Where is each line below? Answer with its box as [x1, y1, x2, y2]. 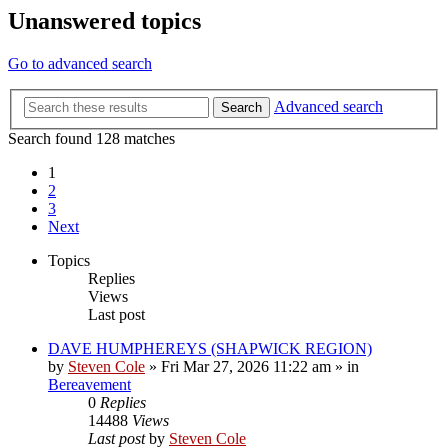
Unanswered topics [8, 8, 201, 35]
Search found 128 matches [8, 129, 175, 147]
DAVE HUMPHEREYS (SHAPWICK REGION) [48, 339, 372, 357]
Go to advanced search [8, 55, 152, 73]
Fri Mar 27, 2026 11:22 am [161, 357, 331, 375]
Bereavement [48, 375, 131, 393]
